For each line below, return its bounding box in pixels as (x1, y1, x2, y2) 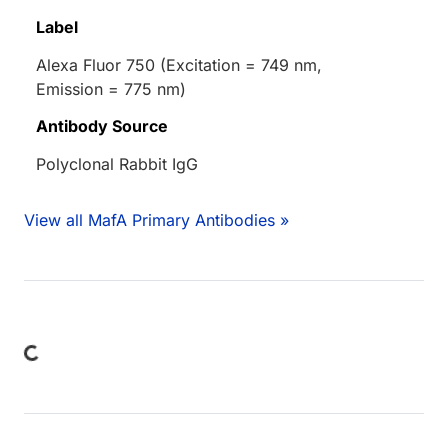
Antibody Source (36, 116, 168, 137)
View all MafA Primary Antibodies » (24, 210, 289, 231)
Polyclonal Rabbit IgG (36, 154, 198, 175)
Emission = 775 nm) (36, 79, 186, 100)
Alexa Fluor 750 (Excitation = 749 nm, (36, 55, 322, 76)
